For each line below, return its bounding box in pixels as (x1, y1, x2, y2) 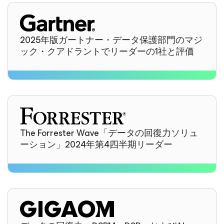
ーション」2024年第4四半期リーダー (20, 136, 172, 152)
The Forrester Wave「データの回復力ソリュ (20, 125, 198, 140)
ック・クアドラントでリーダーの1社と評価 (20, 43, 194, 59)
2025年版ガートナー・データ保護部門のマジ (20, 32, 202, 47)
